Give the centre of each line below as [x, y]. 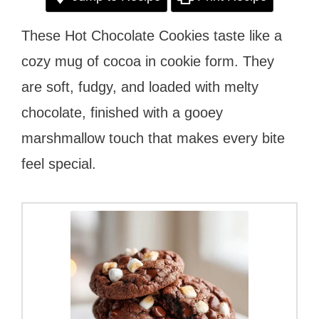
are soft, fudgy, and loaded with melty [140, 87]
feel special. [59, 163]
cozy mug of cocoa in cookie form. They [148, 61]
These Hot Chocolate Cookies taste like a [152, 35]
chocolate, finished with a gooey [122, 112]
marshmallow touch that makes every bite [153, 138]
